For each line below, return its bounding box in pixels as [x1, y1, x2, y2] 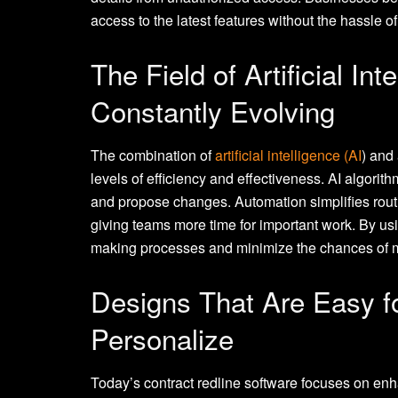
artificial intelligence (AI [215, 144, 362, 165]
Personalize [91, 317, 234, 358]
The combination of [91, 144, 215, 165]
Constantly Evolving [91, 91, 335, 131]
